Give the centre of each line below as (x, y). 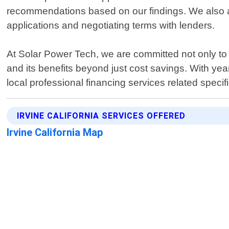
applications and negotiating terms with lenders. (111, 26)
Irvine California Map (55, 133)
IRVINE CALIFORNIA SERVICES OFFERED (101, 116)
